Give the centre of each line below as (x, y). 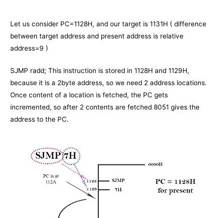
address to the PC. (40, 119)
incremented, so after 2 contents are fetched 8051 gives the (105, 107)
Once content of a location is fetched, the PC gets (89, 95)
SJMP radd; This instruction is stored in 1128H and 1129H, (100, 71)
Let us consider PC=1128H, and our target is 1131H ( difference (109, 24)
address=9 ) (29, 48)
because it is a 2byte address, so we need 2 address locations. (109, 83)
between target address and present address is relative (97, 36)
